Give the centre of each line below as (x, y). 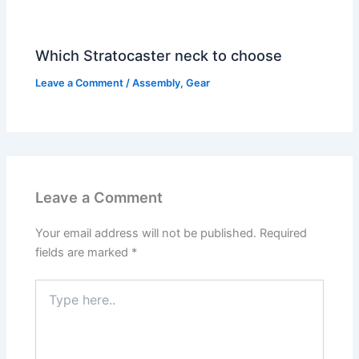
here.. (50, 303)
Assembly (157, 83)
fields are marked (84, 253)
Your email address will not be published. (146, 234)
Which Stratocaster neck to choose (159, 56)
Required (284, 234)
